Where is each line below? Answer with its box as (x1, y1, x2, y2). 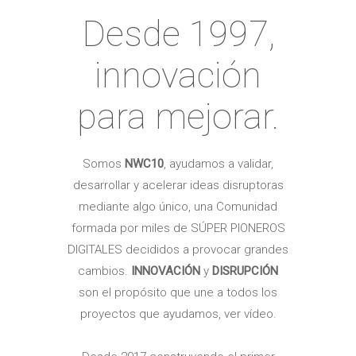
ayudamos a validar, (169, 156, 273, 171)
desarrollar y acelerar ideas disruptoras (72, 177, 284, 192)
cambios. (78, 263, 131, 278)
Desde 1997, (81, 12, 275, 55)
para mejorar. (77, 95, 279, 137)
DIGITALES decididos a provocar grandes (68, 242, 288, 257)
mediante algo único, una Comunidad (79, 199, 277, 214)
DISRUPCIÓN (212, 263, 278, 278)
